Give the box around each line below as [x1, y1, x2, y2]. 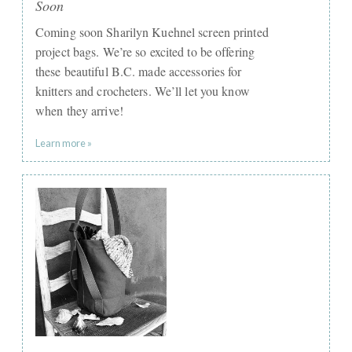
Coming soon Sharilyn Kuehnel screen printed [35, 23, 269, 40]
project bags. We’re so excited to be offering [35, 42, 255, 60]
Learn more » [35, 136, 92, 149]
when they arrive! [35, 101, 123, 119]
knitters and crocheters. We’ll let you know [35, 82, 250, 99]
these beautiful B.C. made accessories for [35, 62, 242, 79]
